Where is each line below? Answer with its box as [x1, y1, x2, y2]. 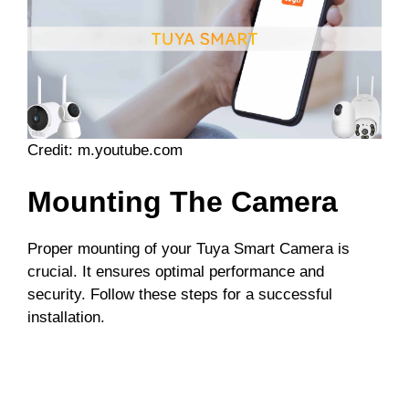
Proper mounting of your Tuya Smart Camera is [27, 240, 350, 258]
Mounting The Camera [27, 185, 338, 219]
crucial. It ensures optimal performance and [27, 263, 324, 281]
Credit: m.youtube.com [27, 141, 183, 159]
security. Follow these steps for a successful [27, 286, 332, 304]
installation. [27, 309, 105, 327]
